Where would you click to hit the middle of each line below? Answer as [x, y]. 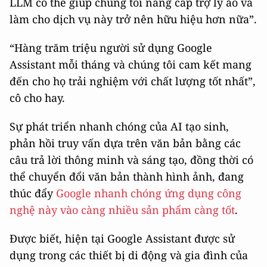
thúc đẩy [33, 193]
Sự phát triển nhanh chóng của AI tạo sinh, [119, 127]
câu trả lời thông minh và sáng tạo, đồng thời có [131, 160]
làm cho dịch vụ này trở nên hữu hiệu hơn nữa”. [133, 19]
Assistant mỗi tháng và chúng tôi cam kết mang [131, 65]
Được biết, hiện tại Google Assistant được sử [122, 239]
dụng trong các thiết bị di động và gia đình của [129, 255]
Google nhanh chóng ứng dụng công [149, 193]
